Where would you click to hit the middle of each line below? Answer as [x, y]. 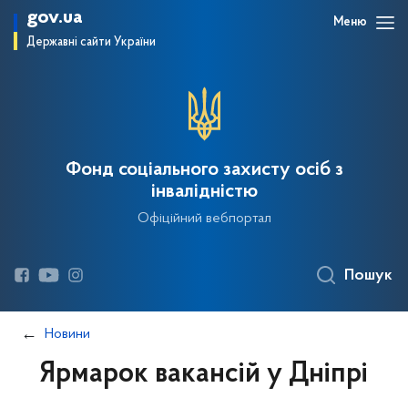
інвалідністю [204, 192]
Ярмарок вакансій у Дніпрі [204, 374]
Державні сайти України [91, 42]
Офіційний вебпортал [204, 219]
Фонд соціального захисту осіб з [204, 170]
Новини [67, 334]
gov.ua [55, 18]
